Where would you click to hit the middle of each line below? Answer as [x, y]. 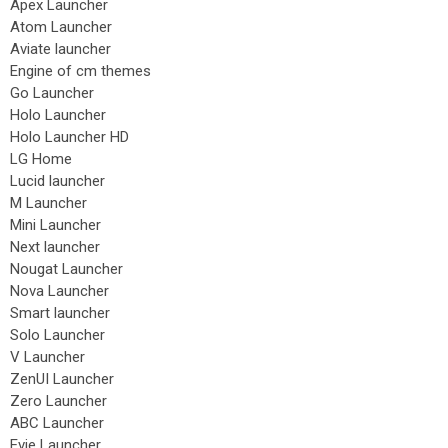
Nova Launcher [59, 291]
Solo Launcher [57, 335]
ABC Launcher [57, 423]
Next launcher [55, 247]
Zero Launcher [58, 401]
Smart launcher [60, 313]
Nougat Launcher [66, 269]
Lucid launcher [57, 181]
